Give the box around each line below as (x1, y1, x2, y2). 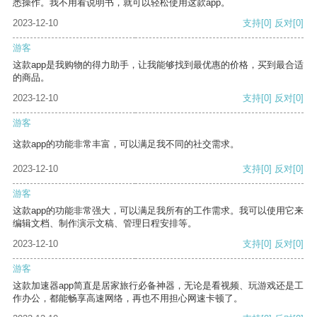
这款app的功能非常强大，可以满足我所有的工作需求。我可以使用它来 (13, 205, 304, 217)
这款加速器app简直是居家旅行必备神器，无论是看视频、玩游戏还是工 (13, 280, 304, 292)
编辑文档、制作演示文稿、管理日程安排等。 (13, 218, 197, 229)
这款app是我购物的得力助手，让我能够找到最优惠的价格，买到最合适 (13, 59, 304, 71)
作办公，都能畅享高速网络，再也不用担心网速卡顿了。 (13, 293, 243, 304)
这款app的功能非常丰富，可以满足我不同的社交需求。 (13, 139, 239, 150)
